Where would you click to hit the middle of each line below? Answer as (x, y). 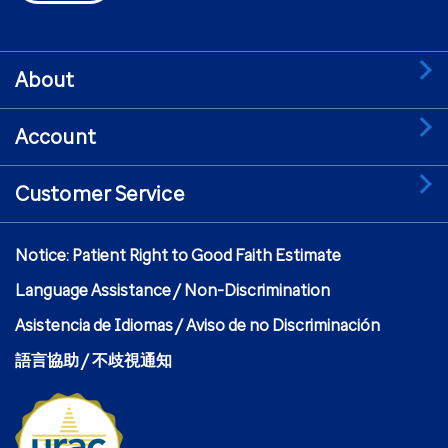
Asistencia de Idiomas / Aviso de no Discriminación (197, 325)
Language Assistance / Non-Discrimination (172, 290)
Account (55, 136)
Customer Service (100, 193)
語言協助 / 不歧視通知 (93, 360)
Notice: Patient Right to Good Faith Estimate (178, 255)
